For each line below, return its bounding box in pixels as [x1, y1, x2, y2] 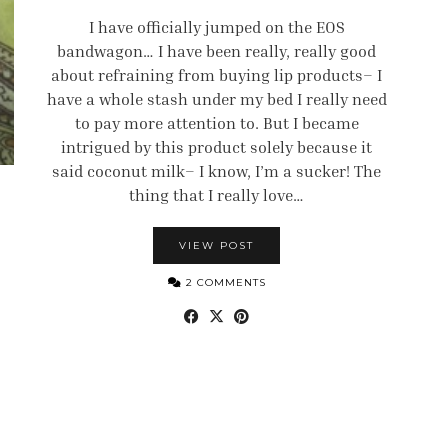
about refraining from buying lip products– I [51, 65, 382, 85]
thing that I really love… [129, 185, 304, 205]
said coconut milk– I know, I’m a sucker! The [52, 161, 381, 181]
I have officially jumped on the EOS [88, 17, 345, 37]
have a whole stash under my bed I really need [46, 89, 387, 109]
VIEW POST [179, 239, 254, 252]
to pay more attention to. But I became [74, 113, 359, 133]
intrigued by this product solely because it [61, 137, 372, 157]
